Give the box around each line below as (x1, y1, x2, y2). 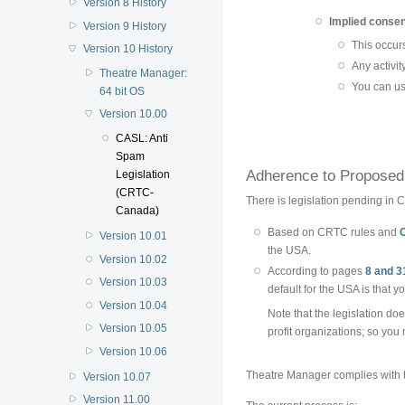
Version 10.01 (99, 230, 167, 243)
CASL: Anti (116, 131, 169, 145)
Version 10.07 (82, 370, 151, 383)
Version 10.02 (99, 252, 167, 266)
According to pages (268, 264, 366, 278)
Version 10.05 (99, 322, 167, 335)
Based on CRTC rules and (268, 225, 400, 239)
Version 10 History (82, 42, 173, 56)
